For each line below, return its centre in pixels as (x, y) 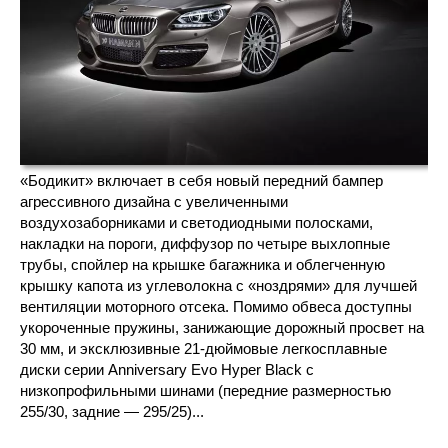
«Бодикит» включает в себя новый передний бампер (201, 180)
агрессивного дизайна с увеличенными (154, 201)
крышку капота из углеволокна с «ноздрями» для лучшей (218, 285)
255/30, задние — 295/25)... (112, 411)
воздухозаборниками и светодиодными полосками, (196, 222)
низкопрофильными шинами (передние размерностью (205, 390)
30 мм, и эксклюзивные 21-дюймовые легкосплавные (203, 348)
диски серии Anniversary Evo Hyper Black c (167, 369)
